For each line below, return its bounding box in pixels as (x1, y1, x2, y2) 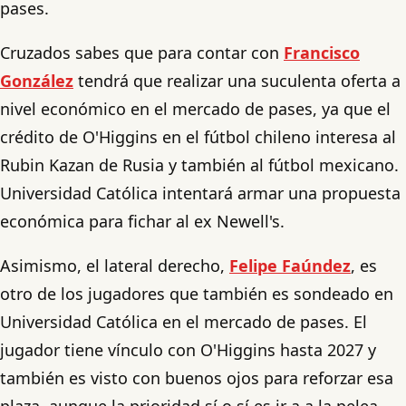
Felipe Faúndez (229, 254, 351, 276)
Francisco (284, 41, 360, 63)
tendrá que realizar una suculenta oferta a (73, 69, 401, 92)
